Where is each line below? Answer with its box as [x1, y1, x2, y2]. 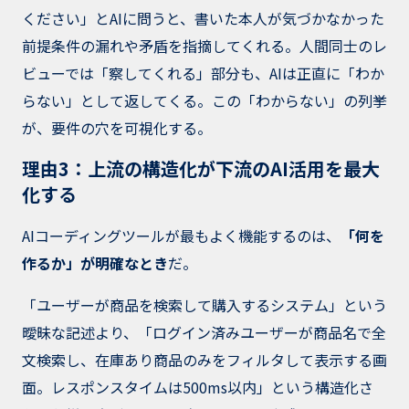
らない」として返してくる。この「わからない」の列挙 [22, 89, 387, 112]
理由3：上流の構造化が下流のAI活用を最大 [22, 155, 380, 183]
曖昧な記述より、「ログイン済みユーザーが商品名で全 [22, 321, 386, 344]
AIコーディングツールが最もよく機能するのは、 [22, 225, 341, 247]
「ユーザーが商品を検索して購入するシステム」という [22, 294, 387, 317]
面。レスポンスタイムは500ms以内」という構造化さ [22, 376, 373, 399]
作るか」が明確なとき [22, 252, 168, 275]
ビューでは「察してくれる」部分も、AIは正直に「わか [22, 62, 384, 85]
